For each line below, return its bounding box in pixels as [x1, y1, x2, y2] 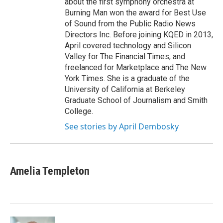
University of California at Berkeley [65, 85, 185, 94]
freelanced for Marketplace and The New [65, 63, 207, 72]
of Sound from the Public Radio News [65, 19, 196, 28]
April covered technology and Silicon [65, 41, 191, 50]
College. [65, 107, 93, 116]
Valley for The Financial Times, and [65, 52, 185, 61]
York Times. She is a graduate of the [65, 74, 190, 83]
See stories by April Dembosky [65, 121, 179, 132]
